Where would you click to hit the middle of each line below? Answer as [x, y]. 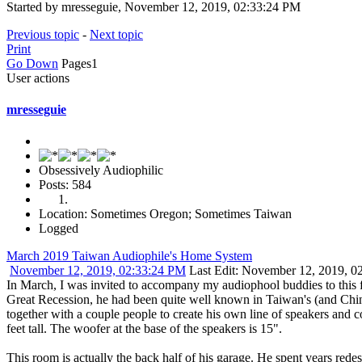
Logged [59, 229]
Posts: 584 [65, 185]
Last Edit [212, 271]
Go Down [32, 63]
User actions [38, 78]
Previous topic [43, 34]
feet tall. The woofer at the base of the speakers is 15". [144, 329]
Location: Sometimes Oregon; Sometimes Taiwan [165, 214]
